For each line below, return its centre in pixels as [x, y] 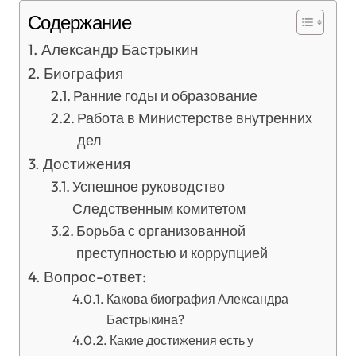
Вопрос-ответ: [95, 277]
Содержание [79, 22]
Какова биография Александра [197, 299]
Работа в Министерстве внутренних [195, 118]
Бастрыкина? [145, 319]
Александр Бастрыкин [120, 49]
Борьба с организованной [161, 231]
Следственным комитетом [159, 209]
